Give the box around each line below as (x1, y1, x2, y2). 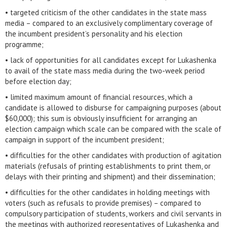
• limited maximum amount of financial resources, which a (5, 92, 193, 102)
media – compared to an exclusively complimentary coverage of (5, 18, 213, 28)
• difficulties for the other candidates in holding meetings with (5, 187, 210, 197)
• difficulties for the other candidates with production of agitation (5, 150, 221, 160)
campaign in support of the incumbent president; (5, 135, 164, 144)
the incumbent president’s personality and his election (5, 29, 182, 39)
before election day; (5, 77, 71, 86)
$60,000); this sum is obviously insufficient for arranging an (5, 113, 197, 123)
